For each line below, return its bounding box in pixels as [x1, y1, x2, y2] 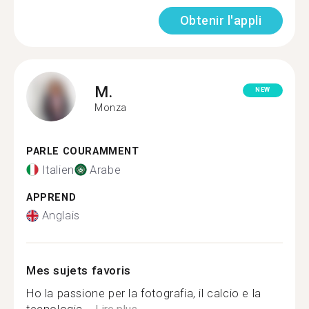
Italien [41, 163, 74, 177]
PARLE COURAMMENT [26, 146, 139, 157]
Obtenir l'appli [179, 13, 261, 28]
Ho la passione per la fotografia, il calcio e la [26, 287, 261, 300]
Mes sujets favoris [26, 263, 131, 277]
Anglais [41, 209, 80, 222]
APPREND [26, 191, 77, 203]
